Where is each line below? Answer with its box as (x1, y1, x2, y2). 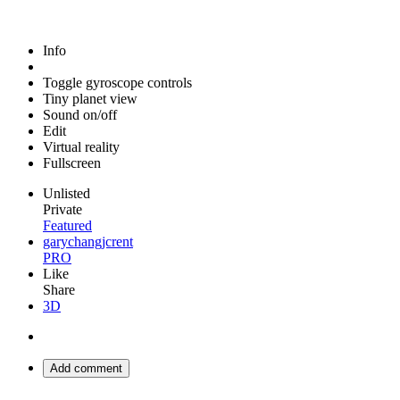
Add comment (50, 362, 122, 375)
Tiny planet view (43, 91, 137, 106)
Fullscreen (43, 155, 101, 171)
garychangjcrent (43, 234, 133, 249)
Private (43, 202, 82, 217)
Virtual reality (43, 139, 120, 154)
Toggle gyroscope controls (43, 75, 192, 90)
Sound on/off (43, 107, 117, 122)
